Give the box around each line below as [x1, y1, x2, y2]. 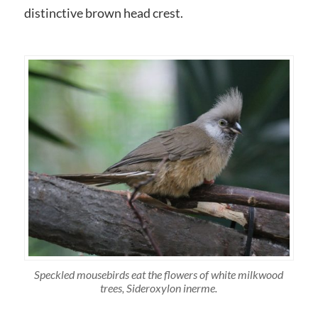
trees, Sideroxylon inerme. [100, 280, 218, 295]
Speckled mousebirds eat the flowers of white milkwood [34, 267, 284, 281]
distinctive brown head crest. [23, 5, 183, 21]
